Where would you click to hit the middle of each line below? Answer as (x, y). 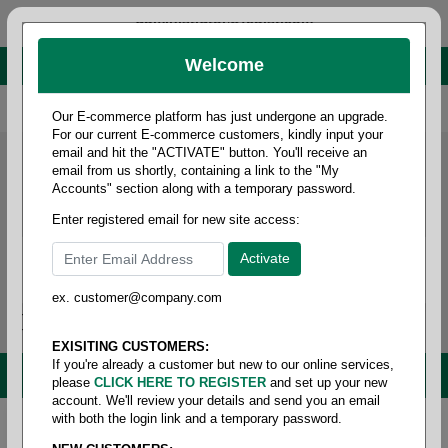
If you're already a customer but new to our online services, (223, 364)
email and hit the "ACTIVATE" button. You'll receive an (209, 152)
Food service (132, 423)
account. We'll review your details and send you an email (216, 400)
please (73, 382)
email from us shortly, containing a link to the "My (195, 170)
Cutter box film (351, 423)
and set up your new (326, 382)
